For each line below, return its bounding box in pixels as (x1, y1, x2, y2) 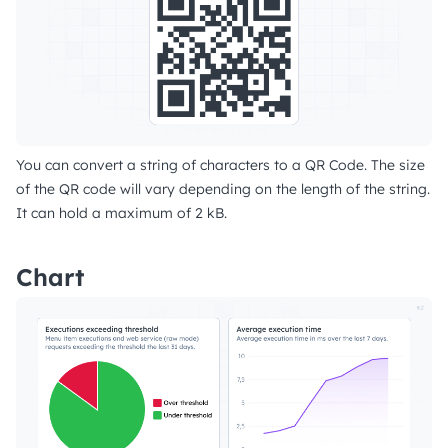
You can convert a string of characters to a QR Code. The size (16, 155, 425, 174)
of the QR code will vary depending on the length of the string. (16, 179, 430, 198)
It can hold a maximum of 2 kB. (16, 203, 227, 222)
